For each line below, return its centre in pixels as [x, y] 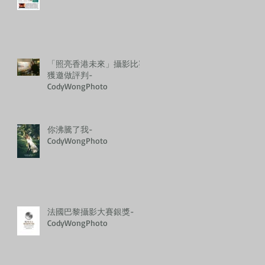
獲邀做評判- [70, 75]
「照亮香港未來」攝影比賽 [97, 63]
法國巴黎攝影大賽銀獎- [91, 211]
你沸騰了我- [70, 129]
